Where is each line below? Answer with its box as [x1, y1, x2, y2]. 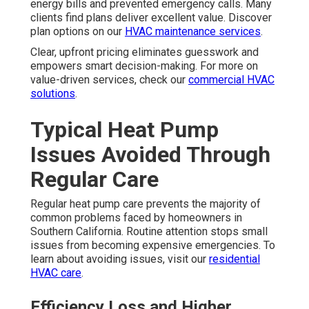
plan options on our [30, 24, 125, 38]
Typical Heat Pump [30, 116, 219, 143]
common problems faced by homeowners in [30, 210, 242, 224]
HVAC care [30, 266, 81, 279]
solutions [30, 86, 75, 100]
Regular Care [30, 166, 159, 192]
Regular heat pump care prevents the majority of [30, 197, 261, 210]
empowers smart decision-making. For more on [30, 59, 258, 72]
